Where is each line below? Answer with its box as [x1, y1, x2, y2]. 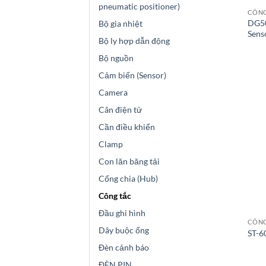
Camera [99, 87, 128, 98]
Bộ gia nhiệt [99, 18, 142, 29]
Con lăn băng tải [99, 156, 160, 167]
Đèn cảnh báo [99, 242, 149, 253]
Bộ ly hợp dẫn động [99, 36, 170, 46]
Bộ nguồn [99, 53, 134, 64]
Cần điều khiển [99, 122, 155, 132]
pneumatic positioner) [99, 1, 180, 12]
